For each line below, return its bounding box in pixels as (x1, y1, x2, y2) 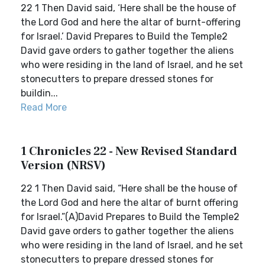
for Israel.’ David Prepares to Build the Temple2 (21, 31, 228, 42)
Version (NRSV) (21, 158, 106, 173)
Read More (21, 102, 67, 113)
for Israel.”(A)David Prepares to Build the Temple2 (21, 211, 240, 222)
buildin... (21, 88, 58, 99)
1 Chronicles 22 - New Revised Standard (21, 144, 237, 159)
